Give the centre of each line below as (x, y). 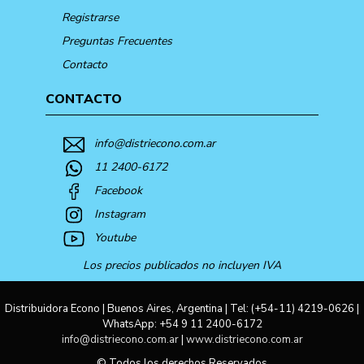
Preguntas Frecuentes (117, 41)
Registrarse (90, 17)
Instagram (119, 214)
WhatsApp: (130, 324)
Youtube (115, 237)
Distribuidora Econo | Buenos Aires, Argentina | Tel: (128, 308)
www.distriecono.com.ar (244, 339)
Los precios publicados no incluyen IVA (182, 265)
